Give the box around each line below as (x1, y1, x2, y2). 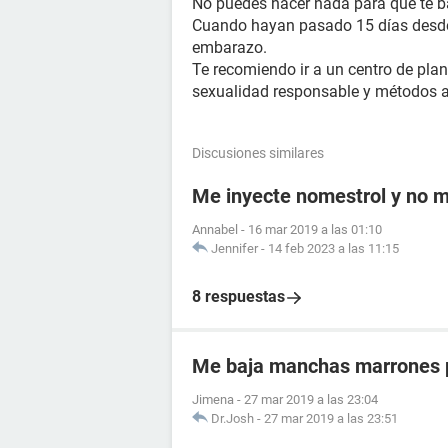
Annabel (192, 222, 238, 237)
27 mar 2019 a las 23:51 (264, 411, 398, 426)
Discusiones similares (192, 145, 324, 161)
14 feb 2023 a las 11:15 (268, 241, 399, 256)
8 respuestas (192, 287, 285, 306)
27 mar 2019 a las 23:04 (244, 392, 378, 407)
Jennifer (211, 241, 258, 256)
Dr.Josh (211, 411, 254, 426)
